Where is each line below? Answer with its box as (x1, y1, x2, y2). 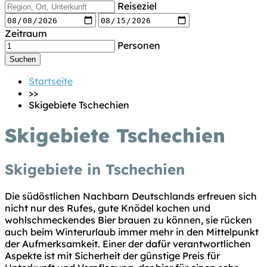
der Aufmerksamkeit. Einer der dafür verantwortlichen (5, 237, 251, 250)
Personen (117, 39, 160, 51)
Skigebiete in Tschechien (5, 160, 185, 178)
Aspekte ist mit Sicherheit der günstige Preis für (5, 249, 220, 262)
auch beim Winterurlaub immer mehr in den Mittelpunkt (5, 225, 259, 238)
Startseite (29, 75, 73, 87)
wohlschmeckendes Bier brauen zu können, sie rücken (5, 213, 252, 226)
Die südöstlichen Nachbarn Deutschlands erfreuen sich (5, 190, 257, 202)
